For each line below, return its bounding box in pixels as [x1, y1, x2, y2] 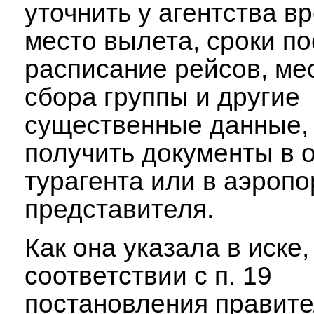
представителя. [25, 195, 214, 224]
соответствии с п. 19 [25, 261, 272, 290]
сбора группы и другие [25, 83, 300, 111]
